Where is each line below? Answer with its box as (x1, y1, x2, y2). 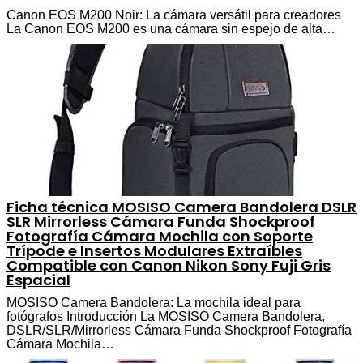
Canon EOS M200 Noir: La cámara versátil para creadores (6, 7, 341, 22)
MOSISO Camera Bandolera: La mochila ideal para (6, 295, 301, 310)
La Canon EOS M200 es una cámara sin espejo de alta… (6, 21, 335, 36)
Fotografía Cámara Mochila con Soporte (6, 225, 313, 246)
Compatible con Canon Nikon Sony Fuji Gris (6, 254, 331, 275)
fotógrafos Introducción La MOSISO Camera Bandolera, (6, 309, 325, 323)
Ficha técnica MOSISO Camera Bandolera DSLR (6, 196, 357, 217)
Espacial (6, 269, 70, 290)
